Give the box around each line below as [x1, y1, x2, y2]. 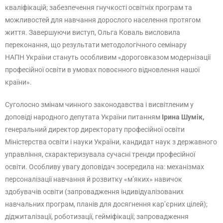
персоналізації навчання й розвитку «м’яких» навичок [5, 175, 182, 183]
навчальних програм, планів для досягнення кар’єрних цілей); [5, 200, 208, 208]
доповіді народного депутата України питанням [5, 113, 162, 121]
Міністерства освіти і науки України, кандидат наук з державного [5, 138, 217, 146]
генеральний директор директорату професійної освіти [5, 125, 185, 133]
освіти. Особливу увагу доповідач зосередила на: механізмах [5, 163, 204, 171]
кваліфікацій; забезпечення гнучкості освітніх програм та [5, 3, 192, 11]
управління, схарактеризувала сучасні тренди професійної [5, 150, 195, 158]
